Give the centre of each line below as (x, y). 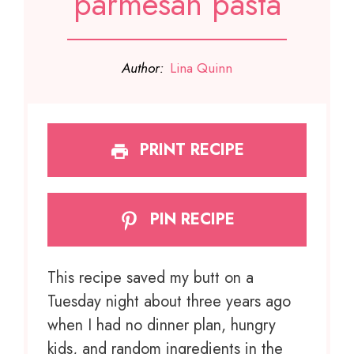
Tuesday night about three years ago (169, 301)
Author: (143, 68)
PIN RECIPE (190, 220)
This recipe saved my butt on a (151, 277)
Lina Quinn (201, 68)
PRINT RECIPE (190, 150)
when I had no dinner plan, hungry (162, 325)
